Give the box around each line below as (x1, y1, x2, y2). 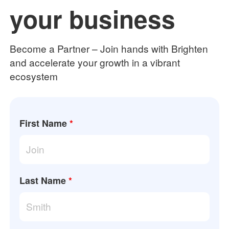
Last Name (19, 174, 66, 188)
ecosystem (10, 68, 58, 83)
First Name (19, 117, 67, 130)
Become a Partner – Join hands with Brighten (10, 41, 209, 55)
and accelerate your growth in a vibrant (10, 55, 180, 69)
